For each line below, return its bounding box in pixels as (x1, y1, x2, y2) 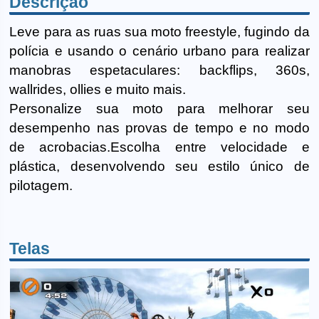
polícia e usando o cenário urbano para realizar (9, 43, 310, 58)
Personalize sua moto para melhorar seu (9, 100, 310, 116)
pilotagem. (9, 177, 73, 193)
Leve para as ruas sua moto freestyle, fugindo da (9, 23, 310, 39)
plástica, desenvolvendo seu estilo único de (9, 158, 310, 174)
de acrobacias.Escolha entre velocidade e (9, 139, 310, 155)
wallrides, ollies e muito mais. (9, 81, 187, 97)
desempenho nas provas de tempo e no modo (9, 120, 310, 135)
